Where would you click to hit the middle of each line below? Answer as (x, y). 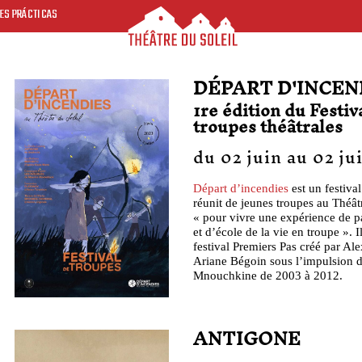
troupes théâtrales (268, 127)
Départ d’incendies (241, 188)
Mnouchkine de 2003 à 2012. (268, 275)
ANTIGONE (247, 340)
